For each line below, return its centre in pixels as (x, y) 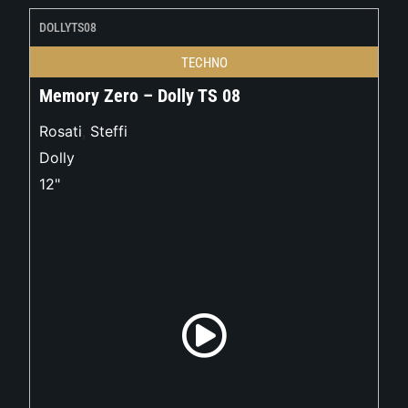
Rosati (61, 132)
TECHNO (204, 63)
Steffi (109, 132)
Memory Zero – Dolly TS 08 (140, 96)
